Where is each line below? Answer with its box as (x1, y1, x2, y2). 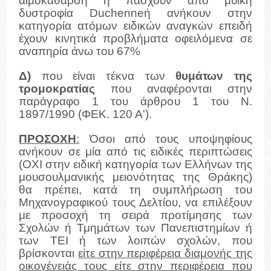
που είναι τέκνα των (31, 70, 176, 83)
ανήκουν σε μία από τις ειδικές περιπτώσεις (19, 145, 252, 158)
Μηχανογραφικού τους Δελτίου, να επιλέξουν (19, 196, 252, 209)
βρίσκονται (19, 247, 79, 260)
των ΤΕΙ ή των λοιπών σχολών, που (19, 234, 252, 247)
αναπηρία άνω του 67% (19, 45, 141, 58)
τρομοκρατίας (19, 82, 96, 96)
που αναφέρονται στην (95, 82, 252, 96)
